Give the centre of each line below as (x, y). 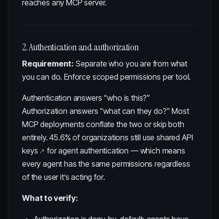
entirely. (36, 137)
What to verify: (50, 198)
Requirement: (48, 64)
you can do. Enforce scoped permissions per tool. (107, 77)
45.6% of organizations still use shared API (121, 137)
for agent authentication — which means (115, 151)
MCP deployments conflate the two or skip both (103, 124)
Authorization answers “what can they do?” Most (106, 111)
